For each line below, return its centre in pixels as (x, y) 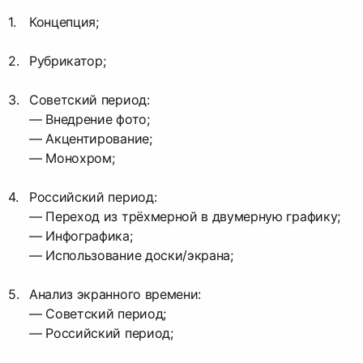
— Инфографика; (81, 235)
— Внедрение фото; (90, 119)
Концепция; (64, 21)
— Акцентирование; (91, 138)
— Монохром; (72, 158)
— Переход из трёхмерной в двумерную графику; (185, 216)
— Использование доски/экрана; (131, 255)
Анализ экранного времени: (115, 294)
